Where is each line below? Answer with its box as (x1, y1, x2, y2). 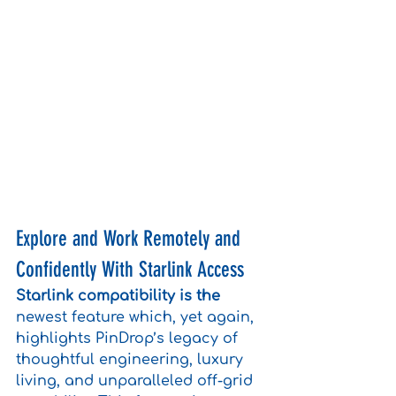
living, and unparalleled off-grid (16, 372, 257, 389)
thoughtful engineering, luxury (16, 351, 247, 368)
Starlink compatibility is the (16, 287, 220, 304)
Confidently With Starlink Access (16, 256, 244, 282)
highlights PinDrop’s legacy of (16, 330, 242, 346)
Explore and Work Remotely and (16, 225, 246, 251)
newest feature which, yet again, (16, 308, 258, 325)
